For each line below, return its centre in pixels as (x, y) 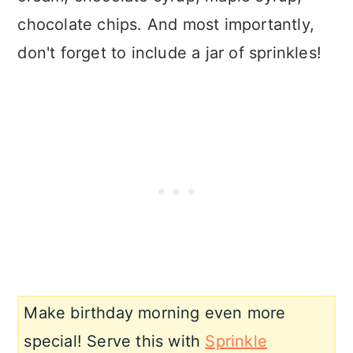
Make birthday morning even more (155, 313)
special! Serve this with (115, 342)
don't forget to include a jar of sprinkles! (169, 53)
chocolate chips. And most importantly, (166, 25)
